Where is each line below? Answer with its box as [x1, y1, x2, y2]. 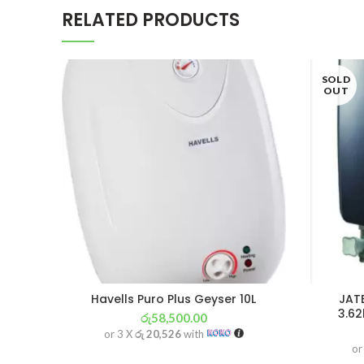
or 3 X [103, 327, 135, 340]
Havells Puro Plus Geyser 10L [91, 290, 257, 307]
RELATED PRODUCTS [62, 7, 240, 33]
